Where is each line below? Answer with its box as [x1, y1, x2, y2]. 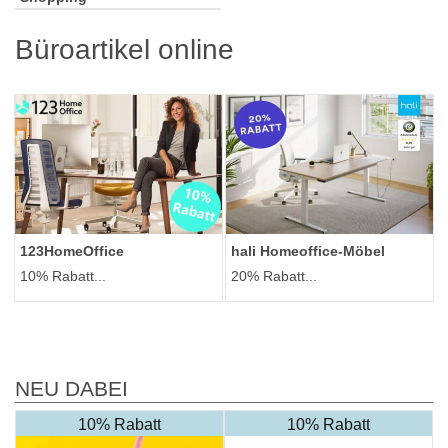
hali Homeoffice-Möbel [231, 243, 385, 260]
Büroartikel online [15, 34, 234, 66]
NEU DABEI [15, 377, 128, 402]
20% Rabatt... [231, 268, 317, 285]
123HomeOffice [20, 243, 124, 260]
